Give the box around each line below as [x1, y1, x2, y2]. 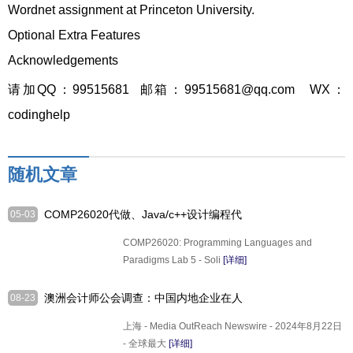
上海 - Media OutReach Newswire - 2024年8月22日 [122, 321, 342, 332]
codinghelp [8, 108, 70, 121]
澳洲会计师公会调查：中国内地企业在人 [44, 292, 243, 304]
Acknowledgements [8, 54, 118, 67]
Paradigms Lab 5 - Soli [122, 255, 223, 266]
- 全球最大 [122, 338, 169, 349]
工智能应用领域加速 [44, 307, 143, 320]
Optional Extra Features [8, 28, 140, 42]
